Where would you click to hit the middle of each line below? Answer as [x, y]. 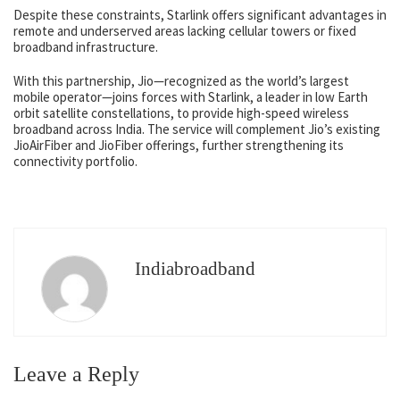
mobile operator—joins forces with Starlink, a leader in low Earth [191, 97]
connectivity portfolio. [75, 162]
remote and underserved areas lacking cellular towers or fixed [185, 31]
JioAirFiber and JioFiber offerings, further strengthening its [179, 146]
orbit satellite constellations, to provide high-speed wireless [181, 113]
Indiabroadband [195, 269]
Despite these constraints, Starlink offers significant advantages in [200, 15]
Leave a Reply [76, 375]
